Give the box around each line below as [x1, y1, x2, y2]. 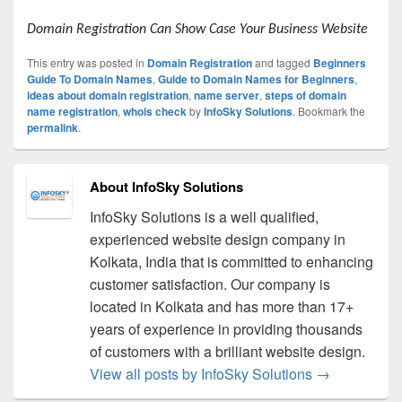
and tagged [252, 54, 313, 70]
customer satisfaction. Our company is [89, 273, 330, 294]
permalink [27, 118, 78, 135]
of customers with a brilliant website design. [89, 340, 365, 362]
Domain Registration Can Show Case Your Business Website [27, 22, 368, 37]
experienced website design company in [89, 228, 345, 249]
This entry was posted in [27, 54, 147, 70]
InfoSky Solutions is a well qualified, [89, 205, 319, 227]
